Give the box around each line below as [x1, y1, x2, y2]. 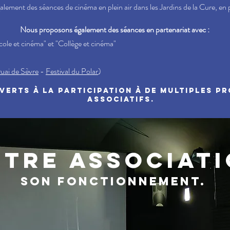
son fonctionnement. [20, 174, 206, 188]
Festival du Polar [46, 65, 98, 77]
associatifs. [87, 95, 155, 104]
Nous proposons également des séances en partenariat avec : [20, 24, 209, 35]
